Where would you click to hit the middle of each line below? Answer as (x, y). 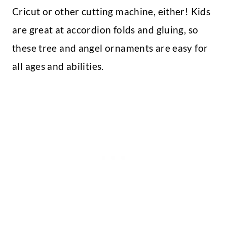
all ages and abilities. (59, 66)
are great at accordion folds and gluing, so (105, 30)
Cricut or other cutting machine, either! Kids (111, 12)
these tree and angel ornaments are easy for (110, 48)
